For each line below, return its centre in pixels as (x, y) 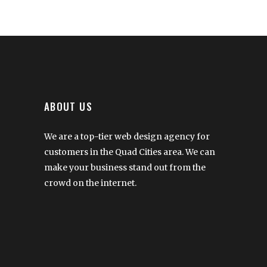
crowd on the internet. (90, 183)
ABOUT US (68, 106)
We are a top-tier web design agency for (127, 136)
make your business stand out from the (125, 167)
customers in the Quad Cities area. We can (130, 152)
